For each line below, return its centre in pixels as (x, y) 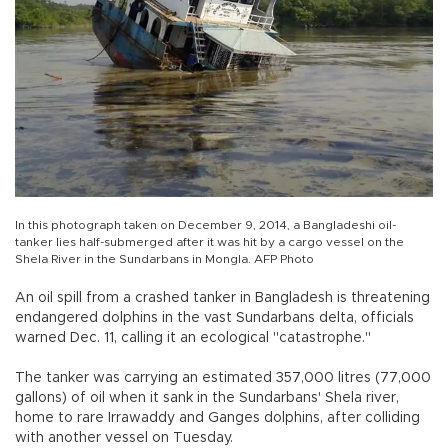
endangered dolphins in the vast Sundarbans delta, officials (214, 318)
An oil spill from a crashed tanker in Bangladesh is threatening (222, 298)
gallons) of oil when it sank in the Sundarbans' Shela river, (207, 398)
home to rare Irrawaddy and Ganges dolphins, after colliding (217, 418)
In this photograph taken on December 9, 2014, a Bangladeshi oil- (205, 225)
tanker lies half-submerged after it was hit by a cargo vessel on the (209, 242)
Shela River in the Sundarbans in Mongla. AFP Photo (164, 259)
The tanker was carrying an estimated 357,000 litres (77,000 (223, 378)
